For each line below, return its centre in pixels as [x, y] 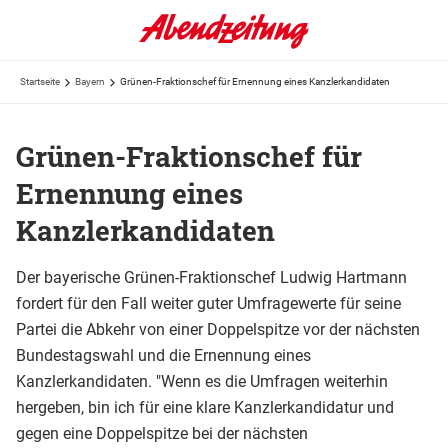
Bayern [90, 81]
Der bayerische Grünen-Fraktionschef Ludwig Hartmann [211, 277]
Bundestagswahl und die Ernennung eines [163, 355]
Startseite [40, 81]
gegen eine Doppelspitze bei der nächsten [162, 433]
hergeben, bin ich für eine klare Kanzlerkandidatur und [205, 407]
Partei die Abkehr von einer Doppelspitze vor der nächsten [218, 329]
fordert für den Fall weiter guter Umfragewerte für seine [208, 303]
